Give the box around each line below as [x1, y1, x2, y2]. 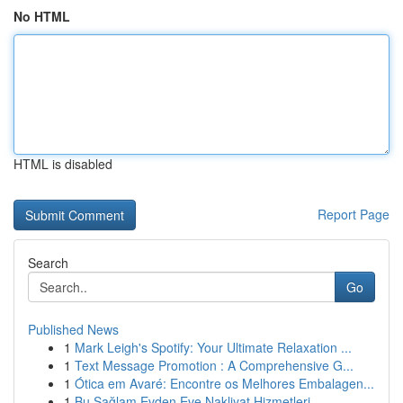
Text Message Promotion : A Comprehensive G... [75, 356, 354, 374]
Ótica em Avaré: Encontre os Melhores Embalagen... [75, 374, 374, 392]
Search [28, 254, 68, 272]
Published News [28, 320, 119, 338]
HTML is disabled [13, 155, 112, 173]
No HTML [13, 7, 70, 25]
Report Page [318, 205, 390, 223]
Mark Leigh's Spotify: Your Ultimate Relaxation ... [75, 338, 352, 356]
